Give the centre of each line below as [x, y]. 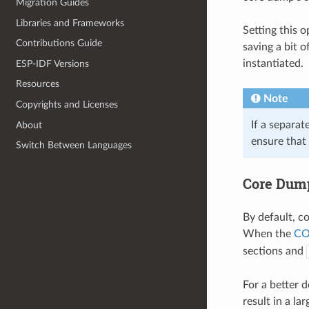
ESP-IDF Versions [53, 63]
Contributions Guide [59, 43]
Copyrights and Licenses [67, 105]
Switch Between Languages [74, 146]
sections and [274, 251]
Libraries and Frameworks [70, 23]
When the [268, 233]
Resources [38, 84]
